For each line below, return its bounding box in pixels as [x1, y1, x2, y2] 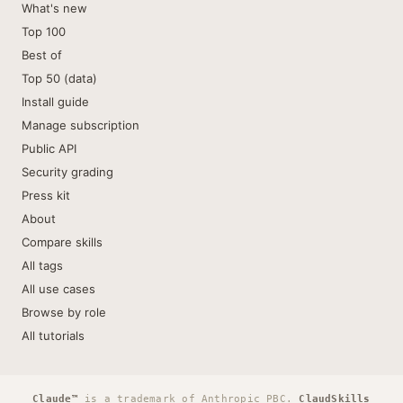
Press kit [22, 188, 70, 202]
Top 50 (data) [22, 71, 97, 85]
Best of [22, 48, 62, 62]
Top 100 [22, 24, 66, 39]
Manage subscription [22, 118, 139, 132]
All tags [22, 258, 63, 273]
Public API [22, 141, 76, 156]
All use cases [22, 282, 95, 296]
